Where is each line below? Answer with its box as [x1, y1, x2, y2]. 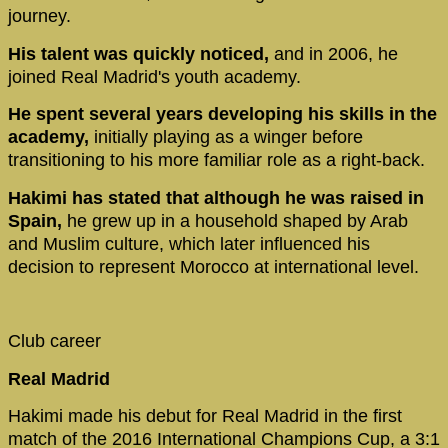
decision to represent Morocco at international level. [8, 256, 419, 277]
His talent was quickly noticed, [8, 43, 274, 64]
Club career [8, 331, 101, 352]
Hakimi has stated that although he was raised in [8, 187, 424, 208]
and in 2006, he [274, 43, 398, 64]
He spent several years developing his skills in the [8, 104, 437, 125]
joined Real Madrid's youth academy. [8, 66, 301, 87]
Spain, [8, 210, 62, 231]
